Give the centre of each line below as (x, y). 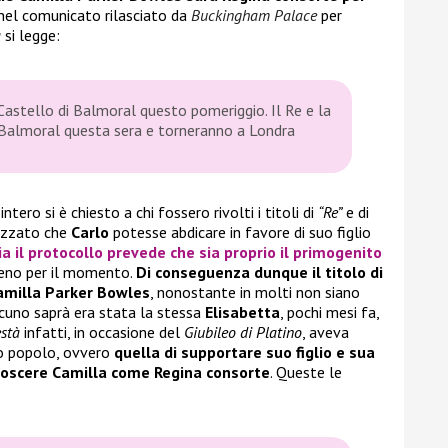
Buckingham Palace (254, 15)
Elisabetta (242, 312)
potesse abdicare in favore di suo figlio (240, 232)
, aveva (325, 332)
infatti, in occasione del (102, 332)
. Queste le (306, 372)
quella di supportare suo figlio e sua (244, 352)
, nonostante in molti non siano (255, 292)
